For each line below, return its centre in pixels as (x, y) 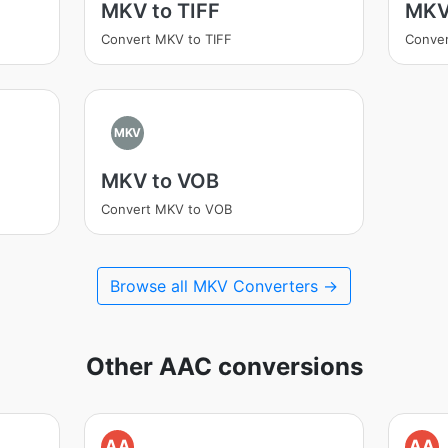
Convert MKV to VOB (166, 209)
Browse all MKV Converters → (224, 286)
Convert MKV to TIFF (166, 39)
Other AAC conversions (224, 366)
